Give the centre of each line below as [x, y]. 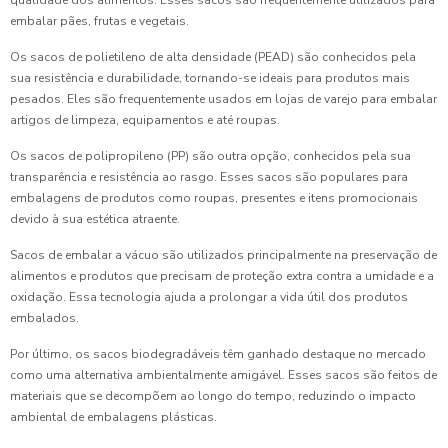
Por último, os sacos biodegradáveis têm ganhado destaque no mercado [218, 354]
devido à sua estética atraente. [95, 219]
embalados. [44, 318]
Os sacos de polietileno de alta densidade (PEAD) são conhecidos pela [213, 57]
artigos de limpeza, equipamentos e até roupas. [145, 120]
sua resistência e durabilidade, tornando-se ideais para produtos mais [210, 78]
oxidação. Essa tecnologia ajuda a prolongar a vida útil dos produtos [209, 297]
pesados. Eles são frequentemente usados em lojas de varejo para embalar [223, 99]
